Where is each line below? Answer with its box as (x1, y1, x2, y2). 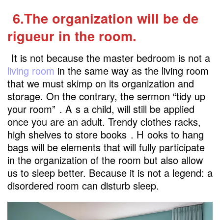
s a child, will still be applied (76, 101, 194, 116)
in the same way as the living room (55, 63, 209, 78)
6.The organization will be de (12, 8, 198, 28)
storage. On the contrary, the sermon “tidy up (7, 88, 205, 103)
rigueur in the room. (7, 26, 137, 46)
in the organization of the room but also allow (7, 152, 203, 167)
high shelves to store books (7, 127, 127, 141)
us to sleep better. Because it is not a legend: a (7, 165, 213, 180)
